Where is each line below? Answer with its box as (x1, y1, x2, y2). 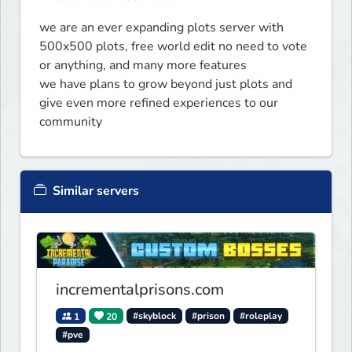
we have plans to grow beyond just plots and (39, 75, 292, 93)
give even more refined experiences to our (39, 93, 278, 112)
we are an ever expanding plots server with (39, 18, 284, 36)
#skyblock (132, 310, 176, 323)
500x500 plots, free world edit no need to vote (39, 37, 307, 55)
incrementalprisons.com (56, 279, 224, 301)
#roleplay (240, 310, 283, 323)
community (39, 112, 102, 130)
